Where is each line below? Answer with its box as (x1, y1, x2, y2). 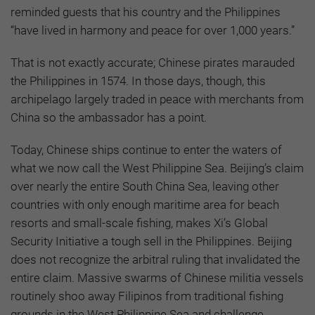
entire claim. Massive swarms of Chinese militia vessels (11, 271, 304, 285)
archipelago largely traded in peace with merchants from (11, 92, 304, 107)
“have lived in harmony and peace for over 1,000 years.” (11, 23, 295, 38)
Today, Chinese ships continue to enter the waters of (11, 143, 282, 157)
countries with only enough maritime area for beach (11, 198, 279, 212)
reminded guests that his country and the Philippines (11, 5, 281, 20)
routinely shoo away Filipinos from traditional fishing (11, 289, 283, 304)
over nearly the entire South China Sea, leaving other (11, 179, 279, 194)
